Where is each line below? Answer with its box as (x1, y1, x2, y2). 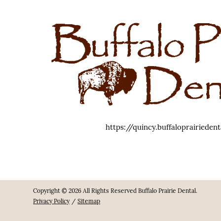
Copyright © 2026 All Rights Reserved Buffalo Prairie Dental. (33, 187, 198, 195)
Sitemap (77, 197, 101, 205)
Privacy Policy (33, 197, 70, 205)
